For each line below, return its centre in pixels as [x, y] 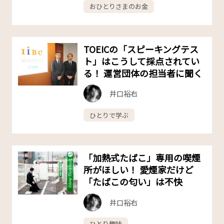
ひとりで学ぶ [109, 115]
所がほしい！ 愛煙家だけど [139, 170]
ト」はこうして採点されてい [142, 61]
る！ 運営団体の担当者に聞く [143, 73]
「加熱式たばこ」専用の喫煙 [142, 158]
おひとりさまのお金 [119, 6]
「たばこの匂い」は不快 [133, 182]
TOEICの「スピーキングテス [141, 49]
